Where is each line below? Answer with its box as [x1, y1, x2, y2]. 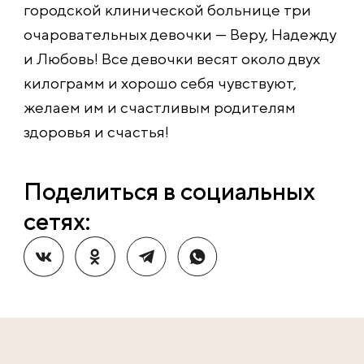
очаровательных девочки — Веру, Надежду [24, 25, 336, 43]
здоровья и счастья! [24, 123, 169, 141]
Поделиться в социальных [24, 176, 314, 206]
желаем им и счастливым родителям [24, 98, 296, 116]
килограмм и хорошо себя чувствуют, [24, 74, 297, 92]
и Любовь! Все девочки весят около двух [24, 50, 320, 67]
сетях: [24, 206, 90, 236]
